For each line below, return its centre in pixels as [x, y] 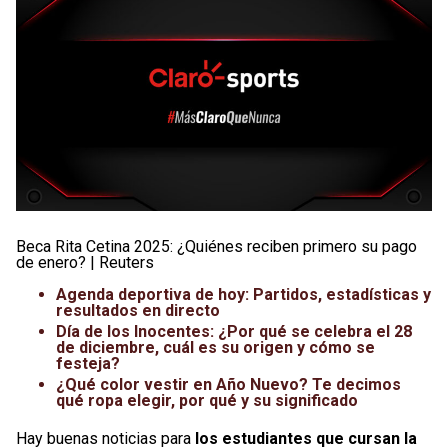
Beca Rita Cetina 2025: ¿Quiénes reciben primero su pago [216, 246]
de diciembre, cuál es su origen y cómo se [215, 347]
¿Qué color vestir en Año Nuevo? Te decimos [228, 384]
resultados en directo [138, 310]
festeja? [88, 363]
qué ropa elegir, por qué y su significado [207, 400]
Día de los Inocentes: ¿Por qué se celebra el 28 [234, 331]
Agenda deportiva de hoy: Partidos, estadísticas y [243, 294]
